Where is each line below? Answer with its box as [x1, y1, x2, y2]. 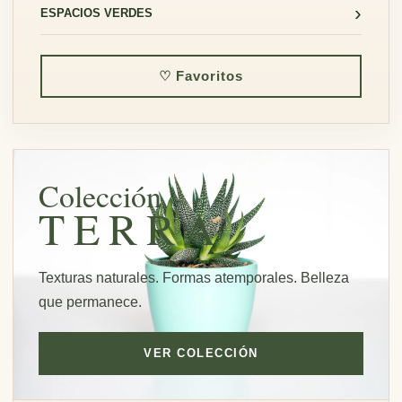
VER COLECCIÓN [144, 346, 258, 360]
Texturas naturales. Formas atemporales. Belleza [39, 270, 349, 285]
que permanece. [39, 294, 142, 310]
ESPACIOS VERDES [40, 5, 153, 20]
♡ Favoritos [159, 68, 243, 83]
